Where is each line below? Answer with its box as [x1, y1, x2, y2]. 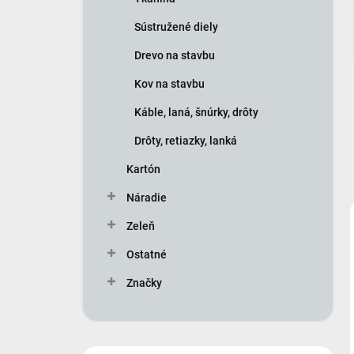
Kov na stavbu [134, 77, 205, 91]
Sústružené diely [134, 21, 218, 34]
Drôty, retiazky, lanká [134, 134, 237, 148]
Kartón [126, 163, 160, 176]
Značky [126, 277, 162, 290]
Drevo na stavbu [134, 49, 215, 62]
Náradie [126, 191, 167, 205]
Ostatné [126, 248, 167, 262]
